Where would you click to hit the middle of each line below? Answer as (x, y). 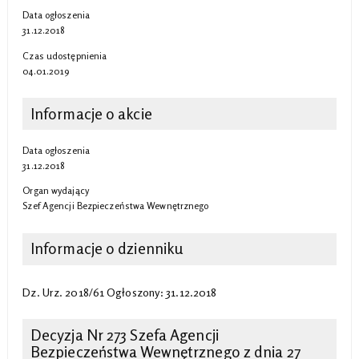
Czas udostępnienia (65, 56)
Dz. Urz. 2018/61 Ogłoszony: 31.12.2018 (120, 292)
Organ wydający (56, 191)
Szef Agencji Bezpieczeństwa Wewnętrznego (116, 206)
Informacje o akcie (91, 113)
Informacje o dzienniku (107, 249)
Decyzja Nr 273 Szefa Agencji (124, 335)
